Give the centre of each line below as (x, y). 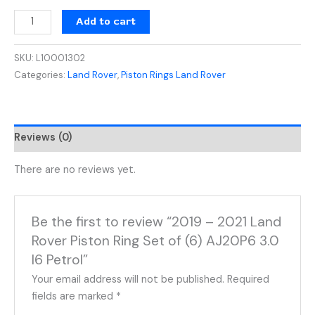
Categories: (41, 75)
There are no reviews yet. (75, 170)
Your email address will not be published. (128, 279)
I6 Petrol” (60, 259)
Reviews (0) (43, 138)
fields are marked (74, 296)
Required (249, 279)
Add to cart (105, 21)
